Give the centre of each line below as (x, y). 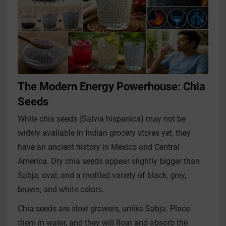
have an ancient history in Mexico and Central (99, 147)
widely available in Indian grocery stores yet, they (104, 133)
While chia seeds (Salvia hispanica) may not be (102, 119)
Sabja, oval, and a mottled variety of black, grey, (102, 175)
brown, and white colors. (61, 189)
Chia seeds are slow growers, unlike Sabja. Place (104, 208)
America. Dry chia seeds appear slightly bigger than (109, 161)
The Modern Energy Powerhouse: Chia (111, 86)
